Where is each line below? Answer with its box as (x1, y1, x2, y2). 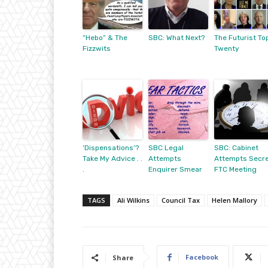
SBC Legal (148, 144, 184, 153)
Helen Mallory (212, 196, 257, 205)
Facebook (185, 252, 218, 262)
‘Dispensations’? (83, 144, 139, 153)
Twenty (214, 44, 239, 53)
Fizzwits (83, 44, 111, 53)
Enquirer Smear (148, 165, 202, 174)
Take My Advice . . (83, 154, 142, 163)
